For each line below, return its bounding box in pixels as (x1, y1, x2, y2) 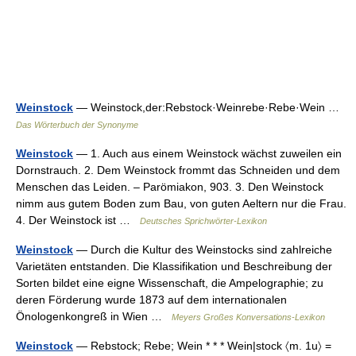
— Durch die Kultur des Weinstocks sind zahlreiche (73, 243, 332, 256)
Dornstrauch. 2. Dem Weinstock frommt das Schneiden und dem (16, 164, 340, 176)
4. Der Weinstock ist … (16, 214, 140, 226)
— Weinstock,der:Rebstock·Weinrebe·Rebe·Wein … (73, 101, 346, 114)
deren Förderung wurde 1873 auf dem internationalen (16, 293, 287, 306)
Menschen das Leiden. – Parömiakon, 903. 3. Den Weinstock (16, 180, 323, 193)
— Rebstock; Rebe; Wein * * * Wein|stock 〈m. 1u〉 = (73, 339, 331, 352)
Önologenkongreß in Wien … (16, 310, 172, 323)
